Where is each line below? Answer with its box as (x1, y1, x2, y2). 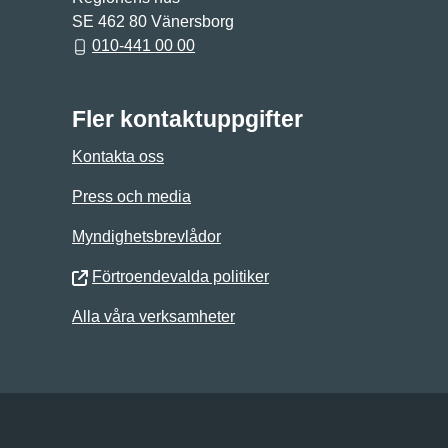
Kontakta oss (72, 148, 164, 165)
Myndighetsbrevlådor (72, 228, 221, 245)
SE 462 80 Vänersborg (72, 13, 234, 30)
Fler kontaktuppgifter (72, 106, 303, 132)
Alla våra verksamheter (72, 308, 235, 325)
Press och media (72, 188, 191, 205)
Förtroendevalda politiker (92, 268, 269, 285)
